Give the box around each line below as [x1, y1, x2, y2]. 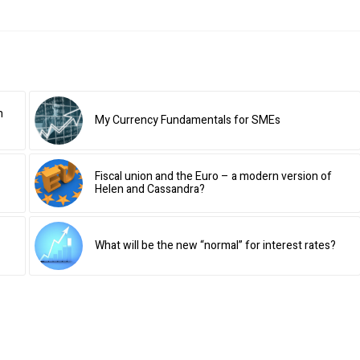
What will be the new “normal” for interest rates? [94, 237, 336, 255]
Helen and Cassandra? [94, 181, 205, 198]
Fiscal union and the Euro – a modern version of [94, 168, 332, 186]
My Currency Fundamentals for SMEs [94, 112, 280, 129]
